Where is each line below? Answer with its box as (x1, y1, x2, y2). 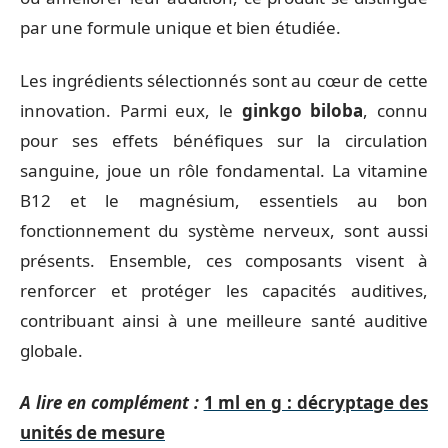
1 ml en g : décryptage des (203, 391, 429, 414)
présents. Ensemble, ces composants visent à (20, 248, 428, 272)
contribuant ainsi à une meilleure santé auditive (20, 308, 428, 332)
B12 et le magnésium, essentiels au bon (20, 188, 428, 212)
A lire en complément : (20, 391, 199, 414)
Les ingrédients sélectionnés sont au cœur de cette (20, 68, 428, 92)
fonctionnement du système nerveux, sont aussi (20, 218, 428, 242)
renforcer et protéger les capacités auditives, (20, 278, 428, 302)
